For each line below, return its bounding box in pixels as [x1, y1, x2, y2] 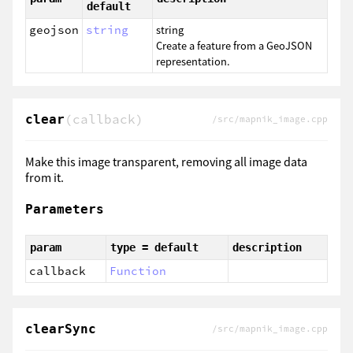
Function [110, 263, 166, 278]
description [232, 240, 302, 254]
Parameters [25, 202, 104, 217]
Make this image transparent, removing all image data [25, 154, 307, 170]
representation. [156, 54, 230, 69]
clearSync [25, 321, 96, 336]
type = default [110, 240, 199, 254]
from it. [25, 169, 64, 186]
